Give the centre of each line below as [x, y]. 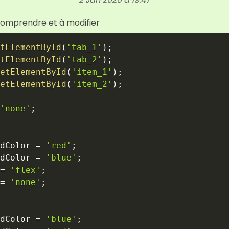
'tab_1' [84, 47]
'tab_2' [84, 59]
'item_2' [92, 84]
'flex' [26, 170]
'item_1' [92, 72]
